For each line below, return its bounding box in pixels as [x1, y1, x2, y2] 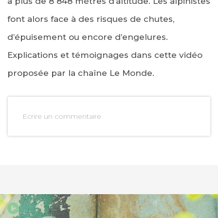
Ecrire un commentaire [22, 112, 101, 121]
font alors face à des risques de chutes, [7, 14, 174, 24]
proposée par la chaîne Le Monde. [7, 68, 154, 78]
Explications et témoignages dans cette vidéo [7, 50, 202, 60]
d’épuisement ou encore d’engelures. [7, 32, 168, 42]
